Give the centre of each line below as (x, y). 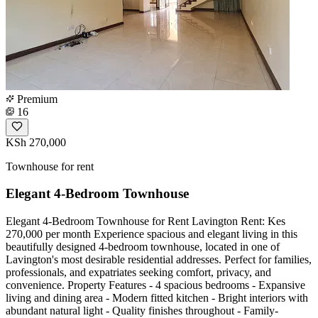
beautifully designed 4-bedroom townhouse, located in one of (143, 247)
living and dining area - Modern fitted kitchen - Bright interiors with (157, 298)
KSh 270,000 (36, 142)
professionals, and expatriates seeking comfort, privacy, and (138, 273)
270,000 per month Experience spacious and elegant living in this (152, 234)
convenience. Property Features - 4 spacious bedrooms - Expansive (155, 285)
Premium (36, 99)
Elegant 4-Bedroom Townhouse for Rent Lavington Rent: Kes (146, 221)
